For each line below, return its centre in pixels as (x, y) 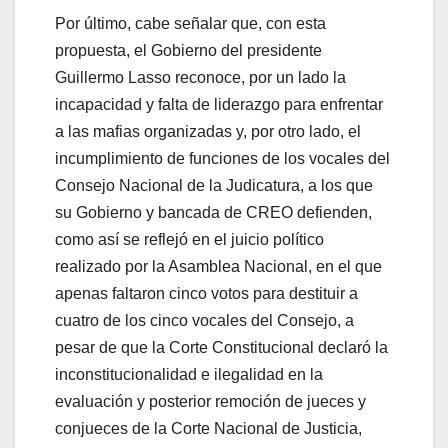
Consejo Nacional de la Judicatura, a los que (214, 185)
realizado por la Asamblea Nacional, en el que (218, 266)
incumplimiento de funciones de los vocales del (222, 158)
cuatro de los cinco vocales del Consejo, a (204, 320)
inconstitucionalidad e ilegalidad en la (189, 374)
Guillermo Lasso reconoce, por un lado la (200, 77)
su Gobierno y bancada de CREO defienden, (213, 212)
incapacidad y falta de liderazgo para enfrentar (219, 104)
